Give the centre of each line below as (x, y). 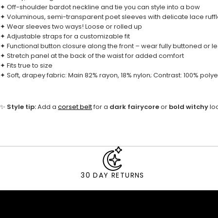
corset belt (75, 107)
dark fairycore (134, 107)
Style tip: (21, 107)
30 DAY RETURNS (113, 175)
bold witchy (189, 107)
